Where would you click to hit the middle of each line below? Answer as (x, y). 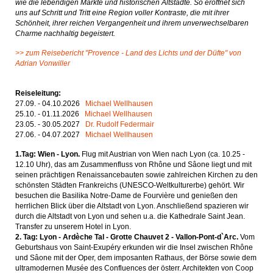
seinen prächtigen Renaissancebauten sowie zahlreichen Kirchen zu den (136, 175)
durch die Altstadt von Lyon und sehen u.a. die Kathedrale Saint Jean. (130, 216)
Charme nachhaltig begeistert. (65, 34)
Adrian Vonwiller (43, 63)
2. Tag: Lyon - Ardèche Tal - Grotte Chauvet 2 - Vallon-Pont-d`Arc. (127, 237)
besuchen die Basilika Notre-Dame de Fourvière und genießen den (126, 196)
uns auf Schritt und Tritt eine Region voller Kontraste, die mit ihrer (122, 13)
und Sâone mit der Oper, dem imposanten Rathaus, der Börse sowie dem (136, 258)
